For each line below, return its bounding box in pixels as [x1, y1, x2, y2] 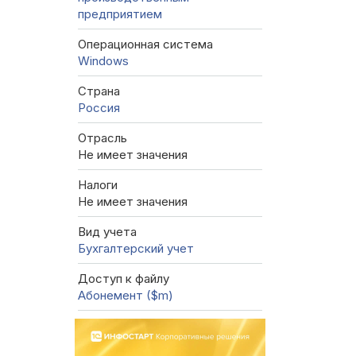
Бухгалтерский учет [78, 241, 194, 257]
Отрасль [78, 130, 127, 146]
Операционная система [78, 37, 213, 52]
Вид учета [78, 224, 137, 240]
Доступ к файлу [78, 271, 169, 287]
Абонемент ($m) [78, 288, 173, 304]
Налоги [78, 177, 118, 193]
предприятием [78, 6, 162, 22]
